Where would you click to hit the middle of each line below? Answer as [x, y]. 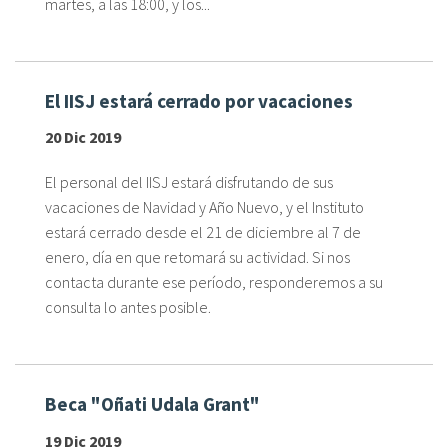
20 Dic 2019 [83, 137]
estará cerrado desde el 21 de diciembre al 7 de [203, 232]
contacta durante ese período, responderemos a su [214, 282]
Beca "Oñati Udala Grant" [152, 404]
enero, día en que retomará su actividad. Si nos [197, 257]
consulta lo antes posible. [128, 307]
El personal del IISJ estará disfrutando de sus [189, 182]
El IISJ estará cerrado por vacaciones [199, 100]
